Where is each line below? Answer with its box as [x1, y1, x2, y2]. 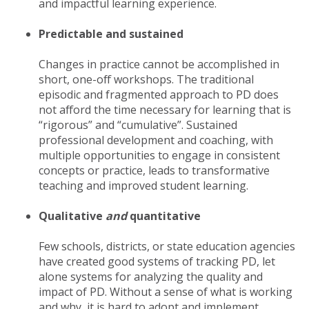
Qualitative [39, 208, 106, 223]
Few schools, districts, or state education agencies [39, 238, 295, 254]
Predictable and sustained [39, 26, 183, 41]
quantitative [127, 208, 201, 223]
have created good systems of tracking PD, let [39, 253, 275, 269]
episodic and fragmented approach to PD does [39, 86, 279, 102]
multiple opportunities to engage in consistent [39, 147, 280, 163]
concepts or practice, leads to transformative [39, 162, 270, 178]
